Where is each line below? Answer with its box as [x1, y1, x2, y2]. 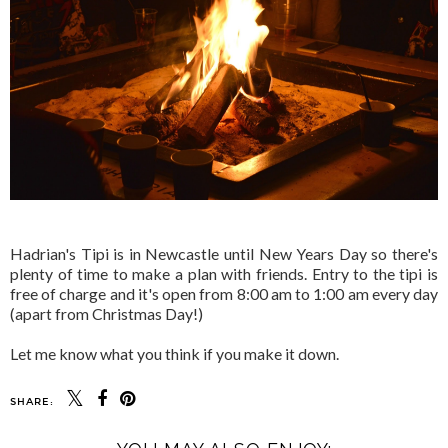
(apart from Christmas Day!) [10, 303, 203, 323]
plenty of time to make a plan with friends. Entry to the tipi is [10, 263, 438, 283]
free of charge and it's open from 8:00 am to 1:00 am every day [10, 283, 438, 303]
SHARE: [10, 395, 54, 408]
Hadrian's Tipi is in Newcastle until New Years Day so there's [10, 243, 438, 263]
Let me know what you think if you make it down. [10, 343, 339, 363]
